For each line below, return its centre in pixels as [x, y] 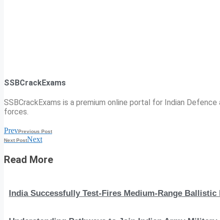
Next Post [15, 140]
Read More [28, 159]
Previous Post [35, 131]
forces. [16, 111]
